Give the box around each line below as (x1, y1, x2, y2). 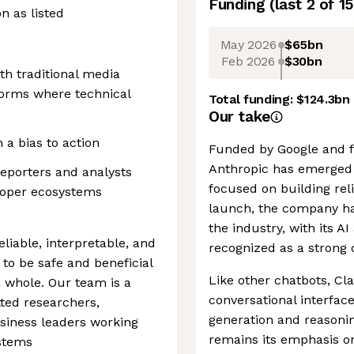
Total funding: (209, 92, 297, 107)
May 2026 (220, 36, 277, 52)
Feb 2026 (221, 53, 275, 69)
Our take (209, 107, 270, 126)
